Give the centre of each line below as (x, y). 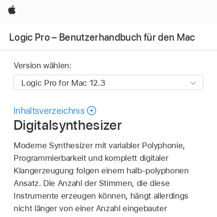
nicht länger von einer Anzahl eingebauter (90, 208)
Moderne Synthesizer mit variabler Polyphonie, (99, 145)
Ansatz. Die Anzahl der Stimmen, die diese (92, 183)
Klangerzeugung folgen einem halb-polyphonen (101, 170)
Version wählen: (43, 66)
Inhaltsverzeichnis (49, 111)
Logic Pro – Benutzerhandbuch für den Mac (102, 37)
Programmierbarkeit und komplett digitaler (91, 158)
